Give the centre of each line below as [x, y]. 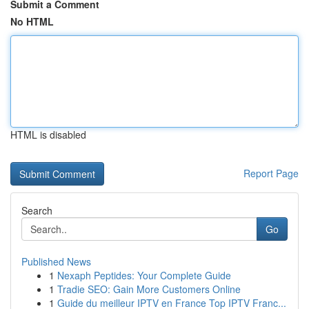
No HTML [32, 21]
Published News [56, 261]
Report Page [271, 173]
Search [37, 210]
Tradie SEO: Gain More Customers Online [149, 289]
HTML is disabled [48, 134]
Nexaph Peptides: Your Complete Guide [144, 275]
